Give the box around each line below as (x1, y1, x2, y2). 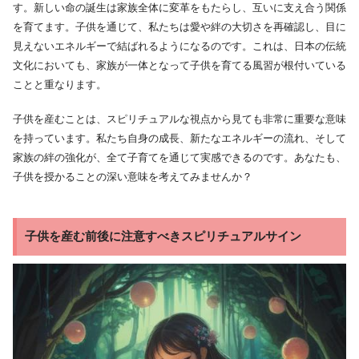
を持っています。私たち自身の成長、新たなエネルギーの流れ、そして (13, 132, 346, 145)
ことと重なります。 (13, 79, 107, 91)
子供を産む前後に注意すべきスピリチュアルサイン (24, 229, 301, 244)
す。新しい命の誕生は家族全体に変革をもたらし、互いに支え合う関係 (13, 2, 346, 14)
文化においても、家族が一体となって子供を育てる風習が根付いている (13, 59, 346, 72)
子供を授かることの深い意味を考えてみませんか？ (13, 171, 252, 184)
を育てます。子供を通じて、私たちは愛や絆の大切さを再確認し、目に (13, 21, 346, 34)
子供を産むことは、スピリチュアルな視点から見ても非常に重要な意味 (13, 113, 346, 126)
